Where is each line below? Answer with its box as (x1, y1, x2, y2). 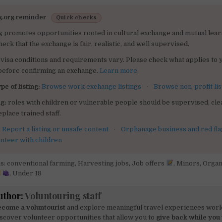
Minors (176, 159, 200, 167)
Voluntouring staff (25, 189, 102, 202)
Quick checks (56, 14, 97, 21)
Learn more (100, 66, 138, 74)
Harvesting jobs (78, 159, 129, 167)
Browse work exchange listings (42, 82, 142, 90)
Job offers (132, 159, 166, 167)
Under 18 (12, 169, 42, 177)
